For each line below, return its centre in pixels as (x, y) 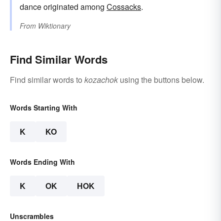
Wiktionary (54, 26)
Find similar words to (47, 80)
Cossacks (124, 7)
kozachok (101, 80)
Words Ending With (42, 162)
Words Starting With (44, 108)
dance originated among (63, 7)
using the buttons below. (161, 80)
